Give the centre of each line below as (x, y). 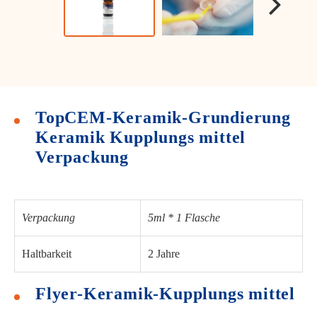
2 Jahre (164, 253)
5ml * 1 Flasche (184, 217)
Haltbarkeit (47, 253)
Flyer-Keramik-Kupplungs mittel (165, 293)
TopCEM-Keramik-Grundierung (163, 117)
